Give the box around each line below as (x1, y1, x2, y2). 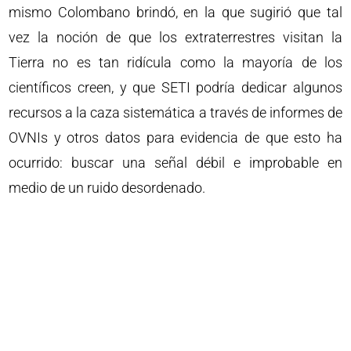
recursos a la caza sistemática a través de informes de (9, 103, 342, 121)
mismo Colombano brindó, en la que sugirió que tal (9, 3, 342, 20)
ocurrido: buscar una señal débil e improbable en (9, 154, 342, 171)
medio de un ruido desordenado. (9, 179, 206, 196)
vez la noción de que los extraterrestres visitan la (9, 28, 342, 45)
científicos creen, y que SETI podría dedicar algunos (9, 78, 342, 96)
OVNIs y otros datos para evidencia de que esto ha (9, 128, 342, 146)
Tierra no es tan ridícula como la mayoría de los (9, 53, 342, 71)
